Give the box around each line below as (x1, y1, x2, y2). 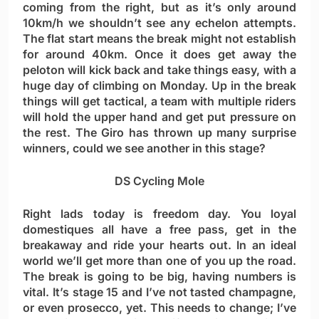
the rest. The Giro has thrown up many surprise (23, 125, 296, 140)
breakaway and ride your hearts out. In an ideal (23, 238, 296, 253)
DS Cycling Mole (115, 174, 204, 189)
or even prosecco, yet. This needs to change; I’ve (23, 300, 296, 315)
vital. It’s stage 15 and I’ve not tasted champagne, (23, 285, 296, 300)
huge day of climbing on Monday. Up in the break (23, 78, 296, 93)
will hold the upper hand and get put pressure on (23, 110, 296, 125)
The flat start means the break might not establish (23, 31, 296, 46)
